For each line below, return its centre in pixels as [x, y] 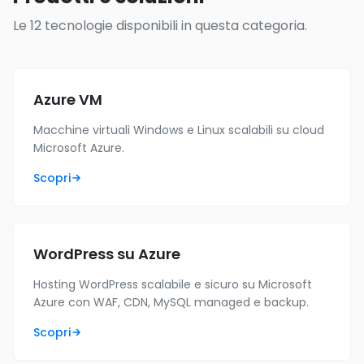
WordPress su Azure [107, 254]
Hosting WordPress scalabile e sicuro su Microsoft [173, 284]
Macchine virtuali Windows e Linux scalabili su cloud [179, 130]
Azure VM [68, 100]
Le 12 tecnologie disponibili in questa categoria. [160, 26]
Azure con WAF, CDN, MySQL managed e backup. [171, 302]
